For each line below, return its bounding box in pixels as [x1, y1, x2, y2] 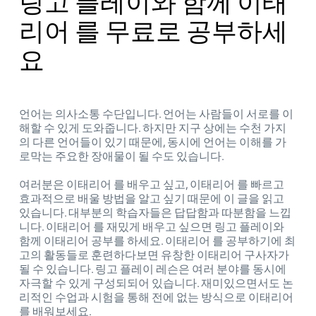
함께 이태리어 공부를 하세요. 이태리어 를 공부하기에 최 [19, 234, 296, 248]
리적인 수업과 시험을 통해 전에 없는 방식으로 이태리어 [19, 291, 293, 305]
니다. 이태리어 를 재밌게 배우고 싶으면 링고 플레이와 [19, 220, 284, 234]
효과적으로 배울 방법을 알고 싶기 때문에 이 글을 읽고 [19, 192, 284, 206]
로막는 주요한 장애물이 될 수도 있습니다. [19, 150, 224, 164]
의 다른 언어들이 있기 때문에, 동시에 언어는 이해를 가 [19, 135, 286, 150]
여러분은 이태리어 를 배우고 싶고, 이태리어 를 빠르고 [19, 178, 284, 192]
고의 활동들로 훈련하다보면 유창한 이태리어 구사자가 [19, 248, 289, 262]
